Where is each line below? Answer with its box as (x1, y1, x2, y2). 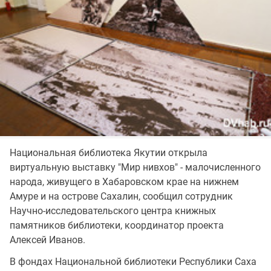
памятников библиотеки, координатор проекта (10, 220, 224, 232)
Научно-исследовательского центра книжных (10, 205, 216, 217)
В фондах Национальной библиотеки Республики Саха (10, 256, 256, 268)
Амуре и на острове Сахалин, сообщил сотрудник (10, 191, 233, 203)
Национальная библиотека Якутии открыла (10, 147, 207, 159)
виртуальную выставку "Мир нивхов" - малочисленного (10, 162, 261, 174)
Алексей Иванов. (10, 234, 85, 246)
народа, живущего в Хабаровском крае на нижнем (10, 176, 239, 188)
